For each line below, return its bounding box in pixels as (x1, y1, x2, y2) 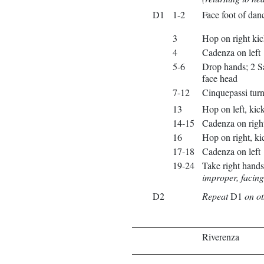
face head (202, 72, 237, 84)
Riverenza (202, 230, 239, 243)
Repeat (202, 190, 228, 202)
